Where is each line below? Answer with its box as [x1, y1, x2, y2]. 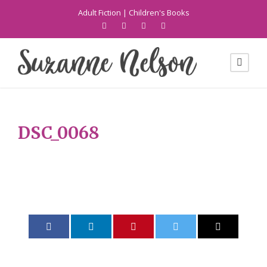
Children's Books [128, 7, 190, 18]
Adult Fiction [77, 7, 121, 18]
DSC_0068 [18, 122, 100, 144]
